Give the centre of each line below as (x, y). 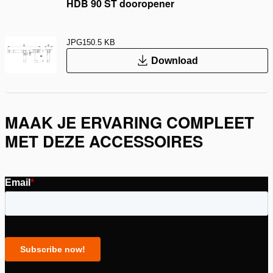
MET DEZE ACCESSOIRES (104, 141)
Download (175, 60)
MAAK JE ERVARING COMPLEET (129, 122)
